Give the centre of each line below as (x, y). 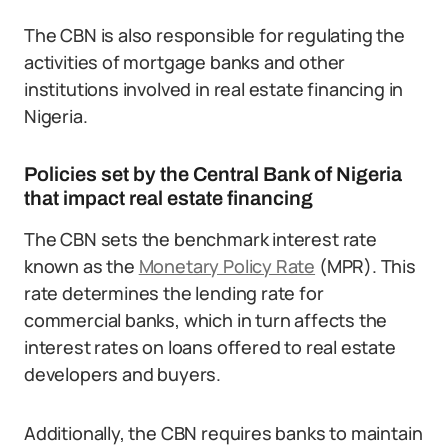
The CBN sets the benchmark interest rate (200, 239)
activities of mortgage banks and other (185, 62)
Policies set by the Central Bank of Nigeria (213, 174)
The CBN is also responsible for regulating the (214, 35)
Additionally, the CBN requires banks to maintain (223, 433)
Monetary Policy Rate (227, 266)
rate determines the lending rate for (174, 293)
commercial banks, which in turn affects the (206, 320)
